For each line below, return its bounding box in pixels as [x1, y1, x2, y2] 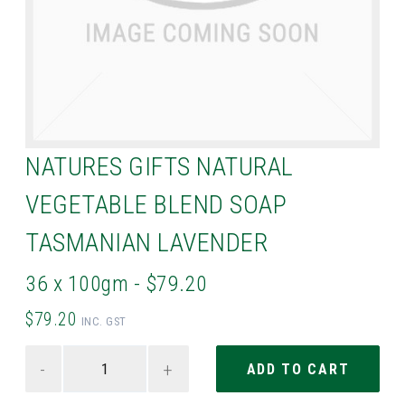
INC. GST [80, 315, 127, 329]
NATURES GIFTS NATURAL [25, 152, 294, 183]
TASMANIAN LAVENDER [25, 228, 268, 259]
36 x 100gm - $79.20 [25, 271, 208, 297]
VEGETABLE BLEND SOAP [25, 190, 287, 221]
